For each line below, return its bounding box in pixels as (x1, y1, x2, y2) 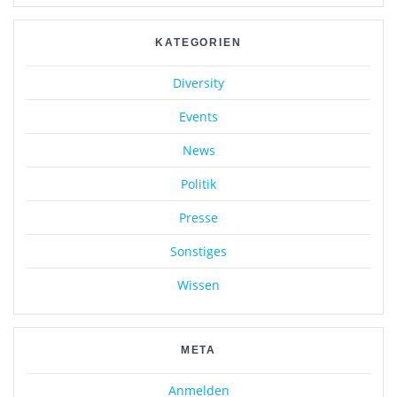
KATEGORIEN (154, 36, 243, 49)
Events (179, 108, 218, 126)
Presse (179, 209, 218, 227)
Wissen (177, 276, 220, 294)
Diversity (173, 74, 224, 92)
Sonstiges (170, 243, 227, 261)
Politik (181, 175, 216, 193)
